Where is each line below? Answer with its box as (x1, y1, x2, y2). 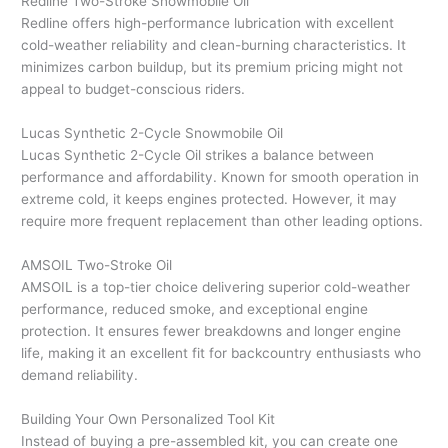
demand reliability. (21, 366, 139, 383)
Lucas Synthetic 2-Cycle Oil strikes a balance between (21, 146, 375, 163)
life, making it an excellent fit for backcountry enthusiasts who (21, 344, 422, 361)
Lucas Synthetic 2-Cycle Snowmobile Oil (21, 124, 284, 141)
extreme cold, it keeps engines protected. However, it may (21, 190, 398, 207)
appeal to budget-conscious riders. (21, 81, 246, 98)
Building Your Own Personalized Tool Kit (21, 410, 276, 427)
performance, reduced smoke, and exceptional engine (21, 300, 369, 317)
